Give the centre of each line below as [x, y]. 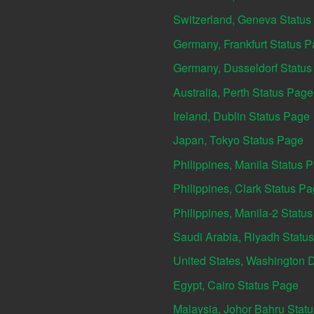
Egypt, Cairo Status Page [236, 285]
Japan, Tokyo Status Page [238, 140]
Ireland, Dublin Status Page [241, 116]
